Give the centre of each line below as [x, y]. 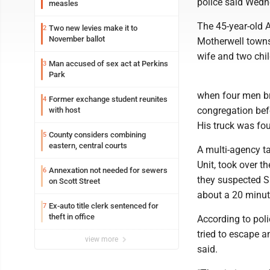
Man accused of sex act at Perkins [108, 64]
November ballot [77, 39]
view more [102, 239]
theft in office [72, 217]
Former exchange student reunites [108, 99]
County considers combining [97, 135]
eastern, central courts [88, 146]
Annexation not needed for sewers [108, 170]
